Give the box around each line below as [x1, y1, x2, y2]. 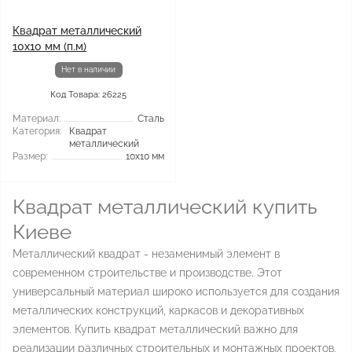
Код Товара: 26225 [50, 90, 126, 100]
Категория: [13, 126, 61, 137]
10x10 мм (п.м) [13, 40, 86, 53]
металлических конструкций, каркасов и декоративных [13, 304, 304, 317]
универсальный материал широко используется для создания [13, 285, 339, 298]
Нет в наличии [61, 65, 115, 74]
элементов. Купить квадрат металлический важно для [13, 323, 298, 335]
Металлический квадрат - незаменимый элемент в [13, 247, 280, 260]
